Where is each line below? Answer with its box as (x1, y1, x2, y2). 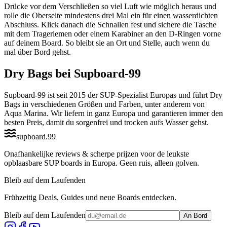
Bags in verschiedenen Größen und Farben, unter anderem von (4, 99, 205, 108)
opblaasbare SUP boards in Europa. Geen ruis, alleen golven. (4, 158, 199, 167)
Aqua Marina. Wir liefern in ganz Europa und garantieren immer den (4, 108, 223, 118)
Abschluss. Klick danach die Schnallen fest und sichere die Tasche (4, 20, 216, 29)
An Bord (183, 211, 207, 219)
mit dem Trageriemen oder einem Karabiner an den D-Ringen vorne (4, 29, 221, 38)
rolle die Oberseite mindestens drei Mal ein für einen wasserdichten (4, 11, 218, 20)
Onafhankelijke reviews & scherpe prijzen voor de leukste (4, 149, 189, 158)
